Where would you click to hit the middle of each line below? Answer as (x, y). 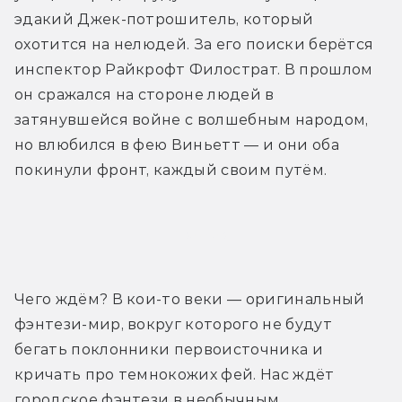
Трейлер (201, 235)
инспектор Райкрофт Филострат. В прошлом (194, 70)
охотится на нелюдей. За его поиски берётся (194, 45)
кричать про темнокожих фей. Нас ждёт (175, 375)
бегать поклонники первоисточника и (169, 350)
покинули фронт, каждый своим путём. (171, 170)
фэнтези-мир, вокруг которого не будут (173, 325)
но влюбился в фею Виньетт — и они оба (177, 145)
